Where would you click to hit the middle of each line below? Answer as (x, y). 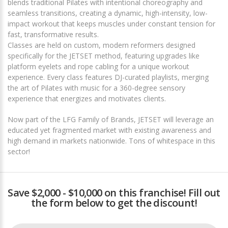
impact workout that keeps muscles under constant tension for (111, 24)
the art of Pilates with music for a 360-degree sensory (96, 88)
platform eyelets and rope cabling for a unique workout (98, 67)
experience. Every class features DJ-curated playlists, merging (108, 77)
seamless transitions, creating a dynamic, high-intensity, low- (108, 13)
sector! (19, 152)
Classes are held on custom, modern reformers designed (102, 45)
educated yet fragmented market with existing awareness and (109, 130)
